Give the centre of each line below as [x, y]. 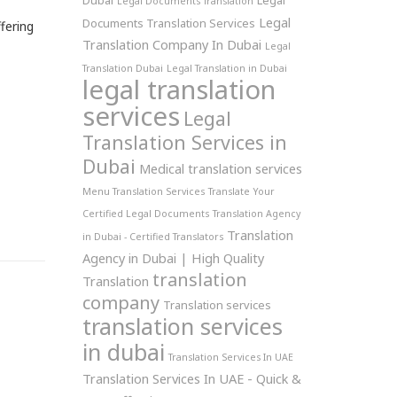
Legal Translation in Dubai [226, 68]
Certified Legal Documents [145, 214]
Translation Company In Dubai [171, 44]
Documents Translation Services [168, 23]
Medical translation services [220, 168]
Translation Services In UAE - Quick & [191, 378]
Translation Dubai [122, 68]
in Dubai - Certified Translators [152, 237]
